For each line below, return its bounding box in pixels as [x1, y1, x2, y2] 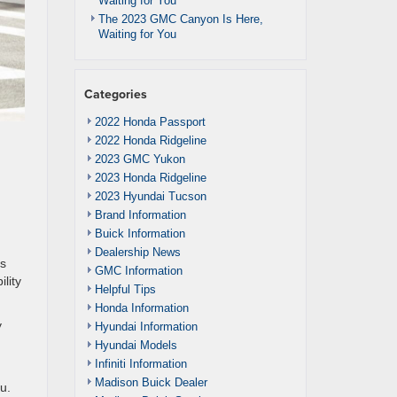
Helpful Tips [94, 283, 156, 296]
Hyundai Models [94, 339, 177, 352]
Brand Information [94, 208, 186, 222]
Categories [83, 85, 147, 103]
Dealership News [94, 245, 181, 259]
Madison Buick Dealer [94, 376, 207, 389]
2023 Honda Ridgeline [94, 171, 206, 184]
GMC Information [94, 264, 183, 277]
